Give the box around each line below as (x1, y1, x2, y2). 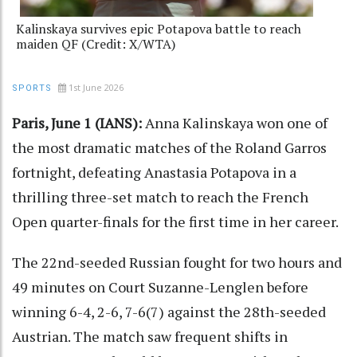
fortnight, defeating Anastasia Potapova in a (12, 162, 296, 182)
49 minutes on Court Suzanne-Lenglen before (12, 277, 308, 296)
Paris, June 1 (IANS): (12, 112, 142, 132)
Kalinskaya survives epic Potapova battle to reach (16, 19, 301, 37)
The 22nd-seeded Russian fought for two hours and (12, 252, 342, 272)
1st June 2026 (69, 80, 124, 93)
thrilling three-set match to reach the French (12, 186, 308, 206)
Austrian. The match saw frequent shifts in (12, 326, 288, 346)
